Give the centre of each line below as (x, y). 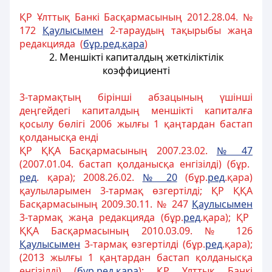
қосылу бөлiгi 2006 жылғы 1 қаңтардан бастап (136, 124)
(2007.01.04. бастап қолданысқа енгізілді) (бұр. (134, 164)
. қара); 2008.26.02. (90, 177)
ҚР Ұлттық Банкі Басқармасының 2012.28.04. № (136, 17)
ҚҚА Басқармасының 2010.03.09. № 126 (136, 231)
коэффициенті (136, 70)
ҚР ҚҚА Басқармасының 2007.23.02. (118, 151)
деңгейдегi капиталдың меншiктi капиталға (136, 110)
